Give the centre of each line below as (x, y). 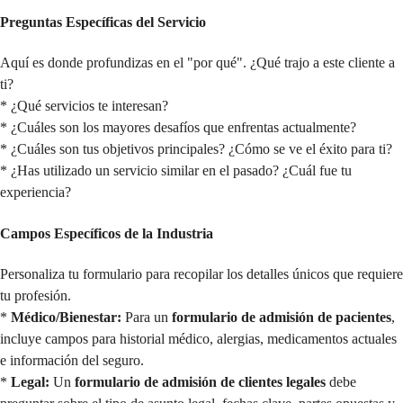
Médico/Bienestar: (66, 317)
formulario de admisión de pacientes (282, 317)
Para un (147, 317)
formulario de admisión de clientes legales (200, 381)
